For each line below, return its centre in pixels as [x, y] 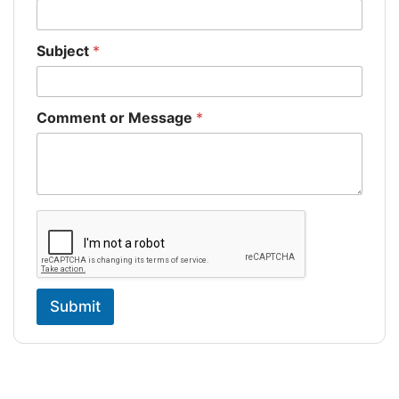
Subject [65, 51]
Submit [75, 307]
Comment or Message [116, 118]
